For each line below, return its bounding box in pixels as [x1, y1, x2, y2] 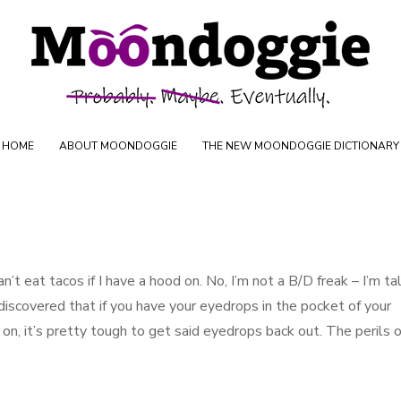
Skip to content [200, 17, 298, 37]
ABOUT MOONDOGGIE [59, 139, 177, 153]
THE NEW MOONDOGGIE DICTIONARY [202, 139, 399, 153]
